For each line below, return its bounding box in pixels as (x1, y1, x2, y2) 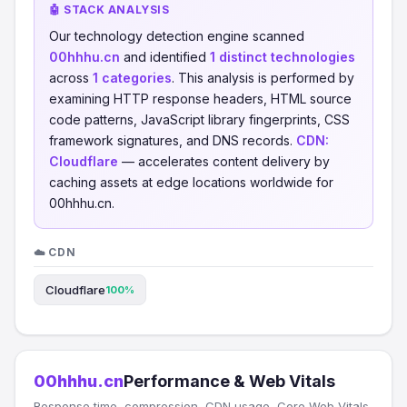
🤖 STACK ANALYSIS (49, 3, 170, 16)
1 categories (93, 70, 172, 85)
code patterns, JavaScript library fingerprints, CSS (49, 112, 350, 127)
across (49, 70, 93, 85)
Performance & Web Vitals (124, 372, 335, 391)
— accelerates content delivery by (118, 154, 330, 169)
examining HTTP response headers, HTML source (49, 91, 352, 106)
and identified (120, 49, 210, 65)
